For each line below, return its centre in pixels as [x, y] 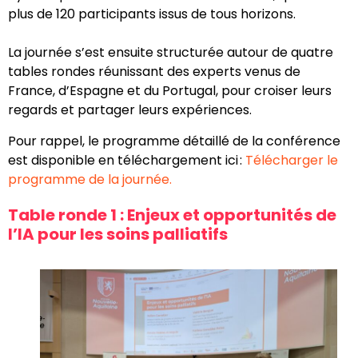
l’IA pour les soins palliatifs [118, 234]
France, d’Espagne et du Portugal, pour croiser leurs [170, 91]
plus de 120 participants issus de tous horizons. [152, 14]
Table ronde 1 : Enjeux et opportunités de [172, 215]
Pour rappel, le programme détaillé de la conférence [174, 141]
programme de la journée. [90, 179]
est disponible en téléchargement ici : [127, 160]
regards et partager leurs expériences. [130, 110]
